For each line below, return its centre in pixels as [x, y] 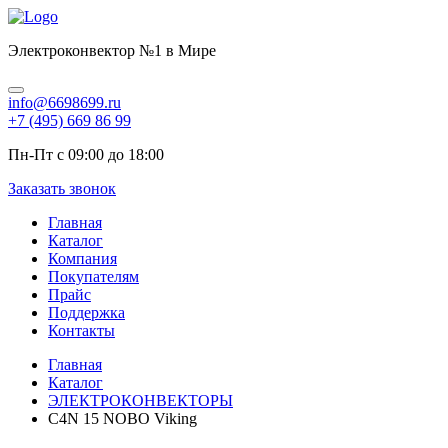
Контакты [81, 330]
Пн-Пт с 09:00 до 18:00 [86, 154]
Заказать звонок [62, 188]
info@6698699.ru [64, 102]
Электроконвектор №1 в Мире [112, 50]
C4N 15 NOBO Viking [122, 418]
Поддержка [86, 312]
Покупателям [93, 276]
